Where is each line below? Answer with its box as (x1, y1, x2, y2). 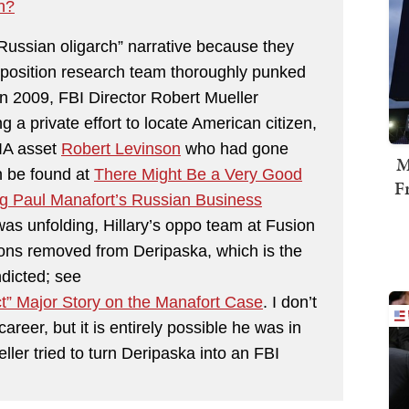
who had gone (181, 139, 288, 158)
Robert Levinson (61, 139, 181, 158)
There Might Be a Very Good (94, 164, 302, 184)
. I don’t (263, 292, 317, 311)
